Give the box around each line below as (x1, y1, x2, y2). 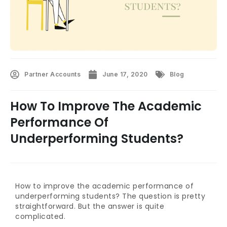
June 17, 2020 (102, 70, 148, 78)
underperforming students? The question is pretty (15, 191, 205, 201)
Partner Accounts (24, 70, 81, 78)
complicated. (15, 211, 65, 221)
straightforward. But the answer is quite (15, 201, 164, 211)
